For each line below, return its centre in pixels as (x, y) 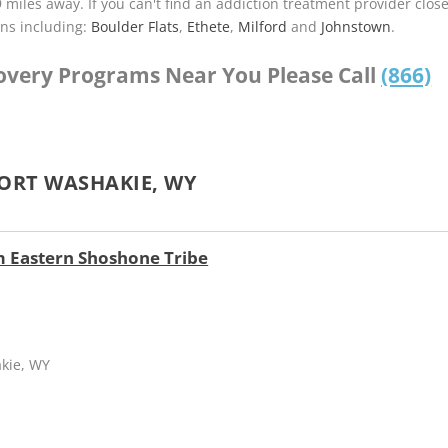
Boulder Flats (135, 26)
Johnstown (356, 26)
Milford (263, 26)
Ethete (209, 26)
